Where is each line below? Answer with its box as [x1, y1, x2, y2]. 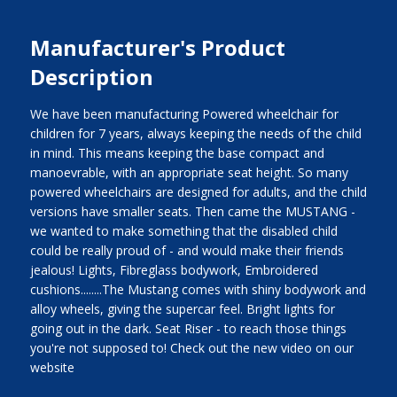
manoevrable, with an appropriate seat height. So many [29, 163, 348, 181]
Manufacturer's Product [29, 32, 285, 62]
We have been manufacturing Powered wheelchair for [29, 105, 339, 122]
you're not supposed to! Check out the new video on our [29, 339, 354, 356]
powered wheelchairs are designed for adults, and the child [29, 183, 367, 200]
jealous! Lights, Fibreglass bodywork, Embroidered [29, 261, 318, 278]
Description [29, 61, 153, 91]
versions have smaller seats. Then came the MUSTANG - [29, 202, 355, 220]
